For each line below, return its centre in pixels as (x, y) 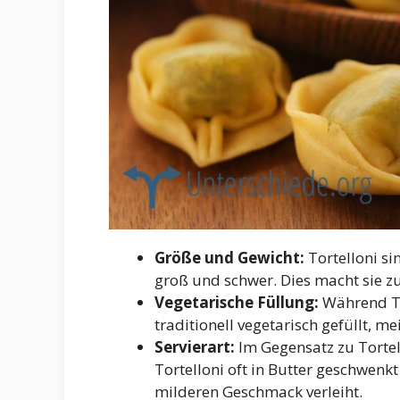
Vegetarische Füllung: (237, 302)
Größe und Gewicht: (229, 257)
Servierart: (195, 346)
